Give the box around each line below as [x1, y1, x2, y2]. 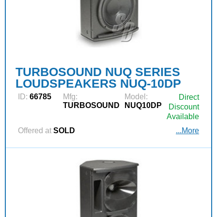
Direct [179, 93, 199, 102]
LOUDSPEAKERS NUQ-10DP [15, 77, 181, 91]
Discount [169, 103, 199, 111]
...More [176, 126, 199, 135]
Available [167, 112, 199, 121]
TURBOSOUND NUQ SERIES [15, 65, 180, 79]
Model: [124, 93, 148, 101]
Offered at [18, 126, 51, 135]
